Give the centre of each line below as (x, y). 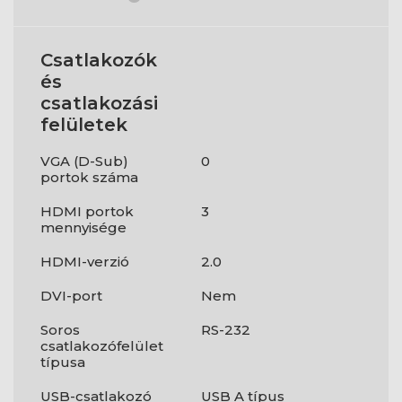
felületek (84, 125)
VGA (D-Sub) (84, 162)
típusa (63, 363)
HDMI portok (87, 212)
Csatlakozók (99, 61)
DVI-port (71, 296)
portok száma (89, 178)
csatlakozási (99, 104)
